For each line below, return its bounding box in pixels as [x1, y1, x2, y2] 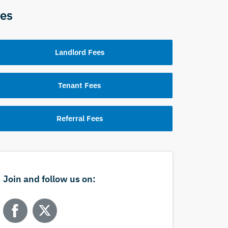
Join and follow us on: [3, 173, 96, 185]
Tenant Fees [58, 80, 101, 90]
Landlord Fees [54, 47, 104, 57]
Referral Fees [56, 113, 103, 123]
